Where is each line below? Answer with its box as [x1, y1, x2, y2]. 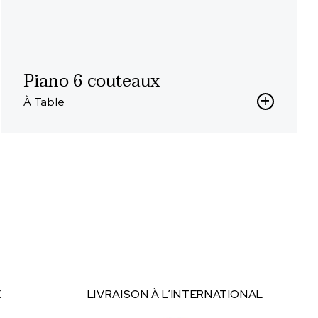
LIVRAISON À [87, 287, 163, 302]
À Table [23, 94, 66, 109]
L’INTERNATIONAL [162, 287, 263, 302]
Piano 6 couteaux [23, 67, 160, 96]
